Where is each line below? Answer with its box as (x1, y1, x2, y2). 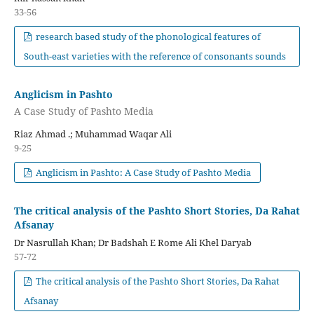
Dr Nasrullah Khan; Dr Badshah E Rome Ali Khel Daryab (13, 235, 252, 249)
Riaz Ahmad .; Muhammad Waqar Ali (13, 127, 172, 140)
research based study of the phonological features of (34, 30, 261, 43)
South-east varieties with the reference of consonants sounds (23, 50, 286, 63)
